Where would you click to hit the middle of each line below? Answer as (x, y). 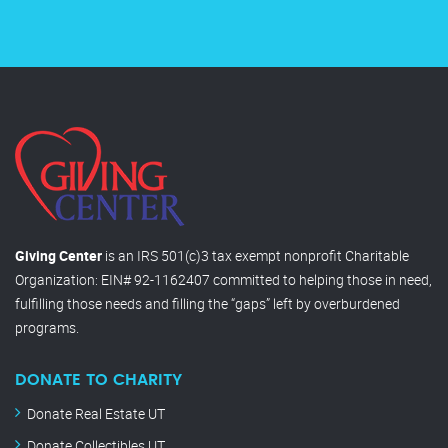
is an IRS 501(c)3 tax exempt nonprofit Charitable (255, 255)
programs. (47, 327)
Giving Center (58, 255)
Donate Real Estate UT (96, 413)
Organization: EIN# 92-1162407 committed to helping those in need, (223, 279)
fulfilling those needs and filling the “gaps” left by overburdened (207, 303)
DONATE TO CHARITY (98, 379)
